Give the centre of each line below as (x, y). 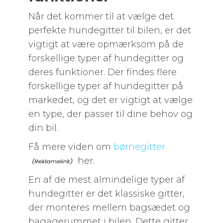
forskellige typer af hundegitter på (106, 86)
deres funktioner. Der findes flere (102, 72)
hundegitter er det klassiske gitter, (106, 194)
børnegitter (139, 147)
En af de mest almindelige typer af (106, 180)
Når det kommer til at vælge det (101, 16)
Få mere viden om (71, 147)
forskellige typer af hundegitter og (106, 58)
